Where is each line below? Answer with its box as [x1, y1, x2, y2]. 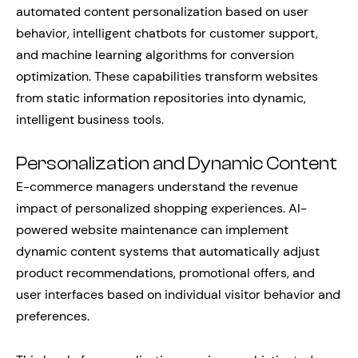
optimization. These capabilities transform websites [16, 68, 318, 85]
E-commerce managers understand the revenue [16, 178, 298, 195]
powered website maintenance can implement [16, 221, 288, 238]
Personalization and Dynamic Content [16, 153, 337, 174]
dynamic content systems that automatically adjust [16, 243, 320, 260]
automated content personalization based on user [16, 3, 308, 20]
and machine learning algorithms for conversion [16, 46, 294, 63]
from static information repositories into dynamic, [16, 89, 306, 106]
